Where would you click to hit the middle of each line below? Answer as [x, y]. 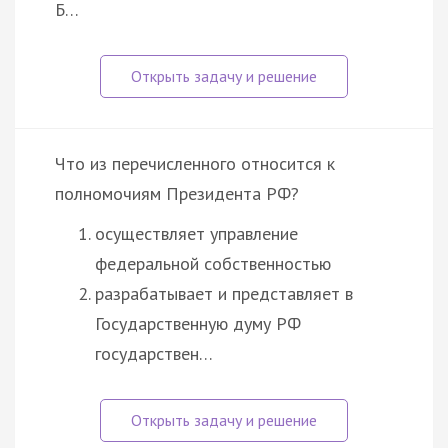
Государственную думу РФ [198, 323]
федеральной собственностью [213, 263]
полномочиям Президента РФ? [177, 193]
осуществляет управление [196, 233]
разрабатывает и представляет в [224, 293]
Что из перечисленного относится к [195, 163]
